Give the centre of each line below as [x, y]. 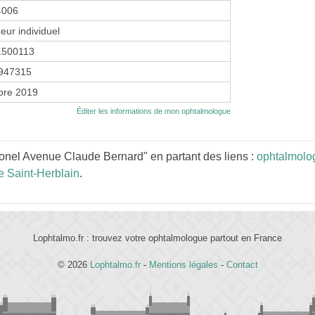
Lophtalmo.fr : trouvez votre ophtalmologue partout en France [157, 238]
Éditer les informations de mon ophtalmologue [154, 111]
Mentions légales [183, 264]
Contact [242, 264]
